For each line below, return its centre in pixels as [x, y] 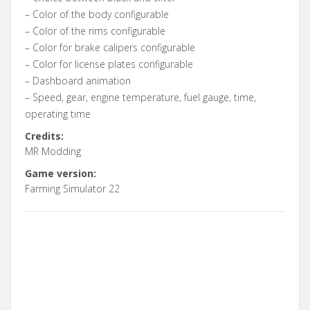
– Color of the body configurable [97, 14]
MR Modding [53, 151]
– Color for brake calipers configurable [110, 47]
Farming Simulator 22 [72, 188]
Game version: [61, 173]
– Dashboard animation [78, 80]
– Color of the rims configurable [95, 30]
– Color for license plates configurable [109, 64]
